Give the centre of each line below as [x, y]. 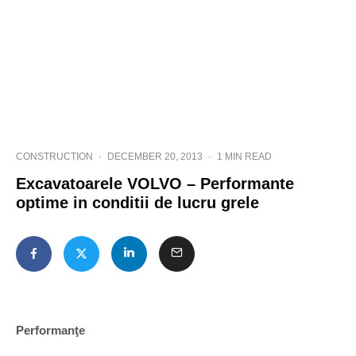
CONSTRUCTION [54, 157]
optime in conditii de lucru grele [137, 203]
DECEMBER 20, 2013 [155, 157]
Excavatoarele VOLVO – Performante [155, 184]
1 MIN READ [244, 157]
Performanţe [50, 330]
